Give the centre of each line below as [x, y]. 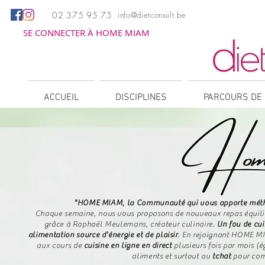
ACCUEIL [61, 98]
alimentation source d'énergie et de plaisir [103, 235]
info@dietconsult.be [152, 15]
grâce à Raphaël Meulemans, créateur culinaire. [131, 224]
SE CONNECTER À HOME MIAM [86, 33]
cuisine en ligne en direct [129, 245]
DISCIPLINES [141, 98]
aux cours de [60, 245]
